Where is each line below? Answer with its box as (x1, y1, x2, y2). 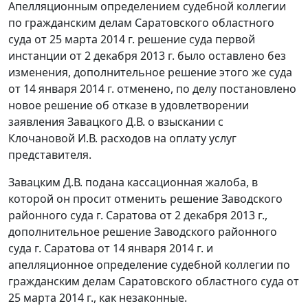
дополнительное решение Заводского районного (8, 224, 277, 240)
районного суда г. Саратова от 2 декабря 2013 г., (8, 208, 267, 223)
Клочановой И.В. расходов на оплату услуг (8, 131, 236, 146)
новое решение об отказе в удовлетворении (8, 98, 249, 113)
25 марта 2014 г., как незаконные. (8, 290, 187, 306)
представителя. (8, 147, 91, 163)
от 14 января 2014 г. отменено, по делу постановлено (8, 81, 296, 97)
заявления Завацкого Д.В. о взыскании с (8, 114, 223, 130)
